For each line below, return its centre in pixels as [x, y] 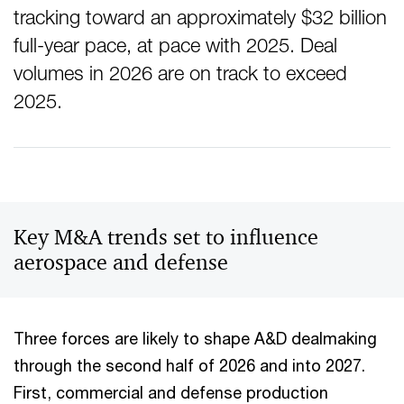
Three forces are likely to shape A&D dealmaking [195, 338]
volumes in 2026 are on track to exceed [180, 73]
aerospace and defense [121, 262]
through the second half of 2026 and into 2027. [189, 365]
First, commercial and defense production [171, 392]
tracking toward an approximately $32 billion [200, 17]
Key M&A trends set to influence [166, 237]
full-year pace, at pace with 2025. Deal [175, 45]
